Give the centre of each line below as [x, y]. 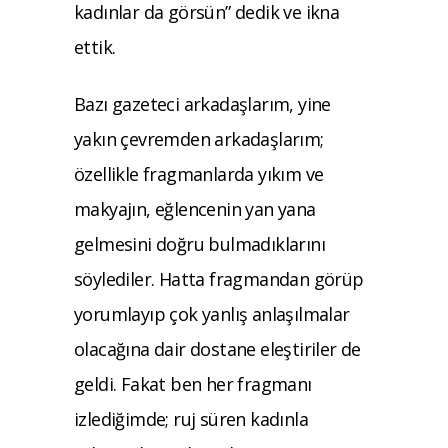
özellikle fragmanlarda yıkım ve [199, 173]
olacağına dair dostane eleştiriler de [217, 348]
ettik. [99, 46]
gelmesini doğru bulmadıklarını [200, 243]
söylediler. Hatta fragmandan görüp [219, 278]
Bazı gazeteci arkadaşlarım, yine [202, 103]
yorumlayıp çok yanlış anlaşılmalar [212, 313]
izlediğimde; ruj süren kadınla [191, 418]
